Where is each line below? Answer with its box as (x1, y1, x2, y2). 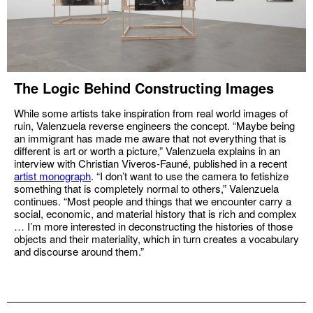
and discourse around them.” (14, 244, 144, 259)
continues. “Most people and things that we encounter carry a (14, 194, 291, 208)
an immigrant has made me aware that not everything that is (14, 131, 286, 145)
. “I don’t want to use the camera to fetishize (91, 168, 289, 183)
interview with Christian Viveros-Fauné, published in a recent (14, 156, 287, 170)
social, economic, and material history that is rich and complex (14, 206, 297, 221)
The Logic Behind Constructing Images (14, 78, 274, 98)
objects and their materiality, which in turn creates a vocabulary (14, 231, 299, 246)
